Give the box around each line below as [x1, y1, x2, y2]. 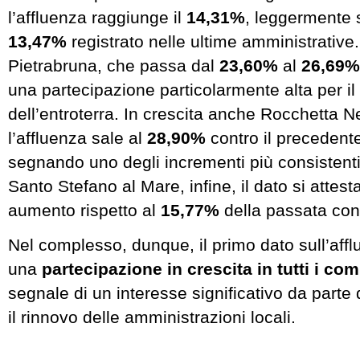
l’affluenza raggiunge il [8, 7, 186, 27]
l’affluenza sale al [8, 128, 147, 147]
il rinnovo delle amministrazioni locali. [8, 308, 296, 327]
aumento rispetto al [8, 200, 161, 219]
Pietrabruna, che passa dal [8, 55, 219, 75]
